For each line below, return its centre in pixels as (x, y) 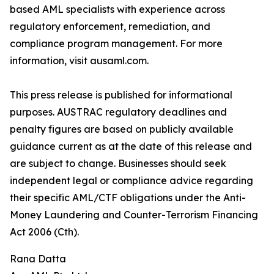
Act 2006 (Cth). (44, 232)
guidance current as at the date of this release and (131, 146)
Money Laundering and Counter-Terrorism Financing (134, 215)
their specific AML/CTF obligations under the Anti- (128, 198)
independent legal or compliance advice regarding (131, 181)
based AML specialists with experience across (117, 9)
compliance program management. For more (116, 44)
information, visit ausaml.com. (79, 61)
